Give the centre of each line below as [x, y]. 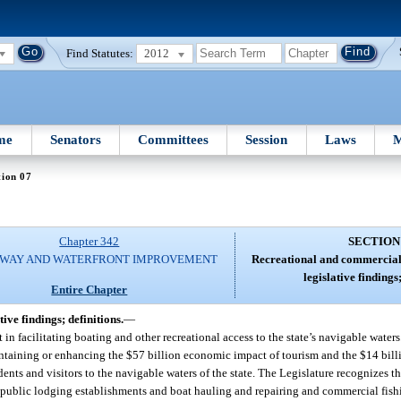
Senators [75, 139]
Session [267, 139]
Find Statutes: [100, 53]
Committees [174, 139]
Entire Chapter [90, 289]
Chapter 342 [90, 242]
